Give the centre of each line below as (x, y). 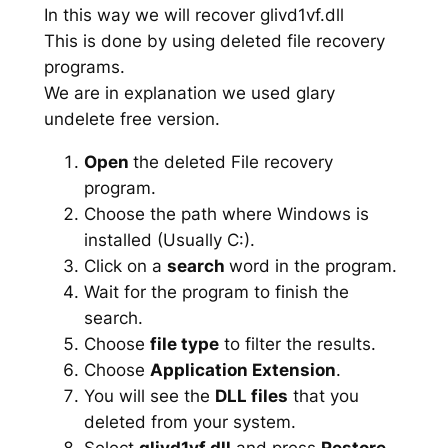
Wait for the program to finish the (216, 291)
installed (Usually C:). (169, 239)
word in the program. (312, 265)
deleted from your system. (189, 421)
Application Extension (242, 369)
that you (323, 395)
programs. (84, 67)
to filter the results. (297, 343)
